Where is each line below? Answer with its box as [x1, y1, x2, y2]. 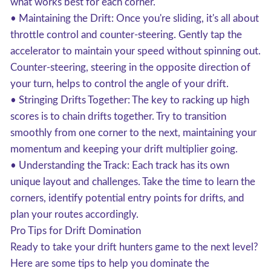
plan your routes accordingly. [10, 209, 139, 220]
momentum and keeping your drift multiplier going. [10, 144, 238, 154]
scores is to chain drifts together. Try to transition [10, 111, 226, 122]
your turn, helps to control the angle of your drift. [10, 79, 229, 89]
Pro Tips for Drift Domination [10, 226, 141, 236]
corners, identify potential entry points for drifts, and [10, 193, 244, 203]
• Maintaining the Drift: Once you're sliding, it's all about [10, 13, 259, 24]
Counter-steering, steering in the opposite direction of [10, 62, 250, 73]
